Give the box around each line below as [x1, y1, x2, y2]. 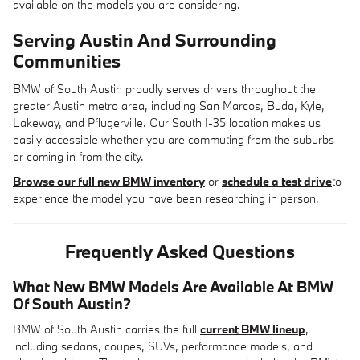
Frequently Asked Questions [65, 239, 295, 263]
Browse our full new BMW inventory [13, 173, 205, 189]
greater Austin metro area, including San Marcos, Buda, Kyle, [13, 97, 325, 113]
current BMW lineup [200, 321, 305, 337]
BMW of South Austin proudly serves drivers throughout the [13, 80, 316, 96]
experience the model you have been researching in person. [13, 190, 319, 206]
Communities [13, 49, 121, 72]
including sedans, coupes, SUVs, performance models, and [13, 338, 313, 354]
